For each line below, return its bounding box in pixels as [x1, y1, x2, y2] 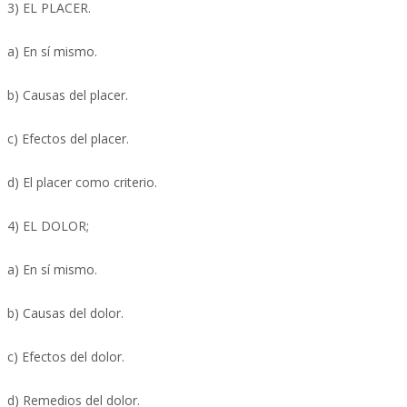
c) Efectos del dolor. [7, 348, 124, 365]
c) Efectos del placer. [7, 130, 129, 147]
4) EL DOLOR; [7, 217, 89, 234]
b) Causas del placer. [7, 86, 128, 104]
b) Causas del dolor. [7, 304, 124, 322]
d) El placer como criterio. [7, 174, 157, 191]
